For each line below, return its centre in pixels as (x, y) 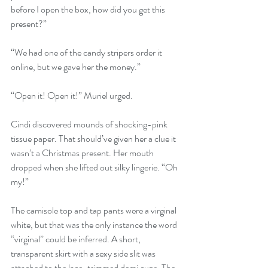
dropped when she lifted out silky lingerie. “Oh (95, 167)
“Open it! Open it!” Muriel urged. (72, 95)
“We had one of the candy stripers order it (87, 52)
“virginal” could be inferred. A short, (77, 239)
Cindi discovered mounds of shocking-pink (90, 124)
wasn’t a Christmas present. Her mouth (83, 153)
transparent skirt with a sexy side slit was (84, 253)
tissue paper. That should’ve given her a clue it (94, 138)
